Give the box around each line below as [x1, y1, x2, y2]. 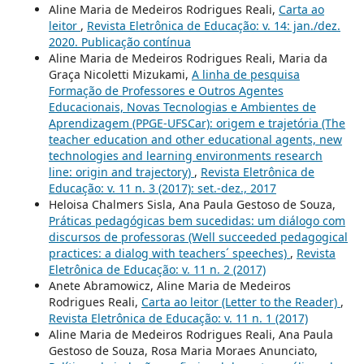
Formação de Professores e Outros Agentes [48, 83, 284, 99]
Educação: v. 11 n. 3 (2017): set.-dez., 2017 [48, 180, 276, 197]
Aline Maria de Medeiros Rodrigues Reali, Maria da [48, 50, 327, 67]
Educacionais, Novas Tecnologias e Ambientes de [48, 99, 316, 115]
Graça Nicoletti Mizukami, [48, 67, 192, 83]
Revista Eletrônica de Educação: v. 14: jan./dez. [86, 18, 340, 34]
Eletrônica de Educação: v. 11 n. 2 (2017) [48, 262, 266, 278]
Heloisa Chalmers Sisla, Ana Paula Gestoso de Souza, [48, 197, 336, 213]
